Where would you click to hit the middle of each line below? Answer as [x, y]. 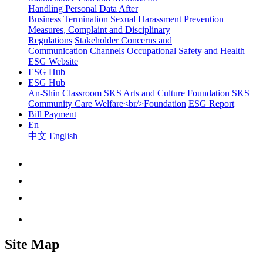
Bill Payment [52, 114]
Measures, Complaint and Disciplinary [99, 29]
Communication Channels [76, 50]
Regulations [50, 40]
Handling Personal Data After [83, 8]
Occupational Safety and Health [186, 50]
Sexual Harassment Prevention [167, 19]
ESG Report [211, 103]
